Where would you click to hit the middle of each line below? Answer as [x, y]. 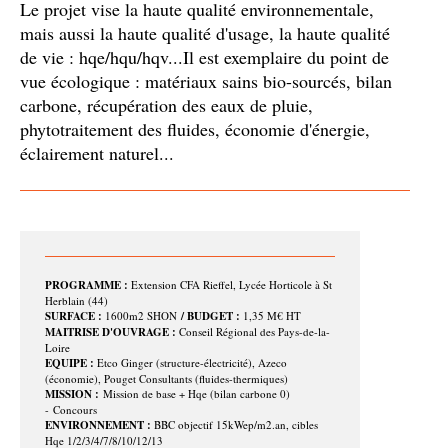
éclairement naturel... [97, 153]
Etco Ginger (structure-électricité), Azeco [192, 362]
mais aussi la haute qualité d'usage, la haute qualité [205, 33]
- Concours [71, 409]
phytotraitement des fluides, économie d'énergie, [195, 129]
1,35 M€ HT [270, 315]
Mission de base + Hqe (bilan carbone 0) [194, 393]
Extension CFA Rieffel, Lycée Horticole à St [230, 284]
